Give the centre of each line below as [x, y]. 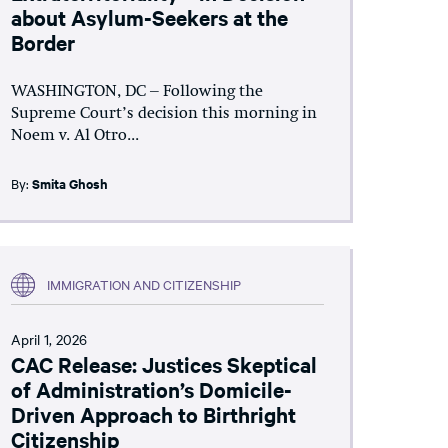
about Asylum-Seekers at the [149, 16]
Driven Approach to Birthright [153, 413]
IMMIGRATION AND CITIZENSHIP [143, 284]
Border [42, 41]
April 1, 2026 [48, 338]
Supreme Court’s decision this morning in [163, 113]
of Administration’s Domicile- [151, 388]
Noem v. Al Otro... [74, 135]
